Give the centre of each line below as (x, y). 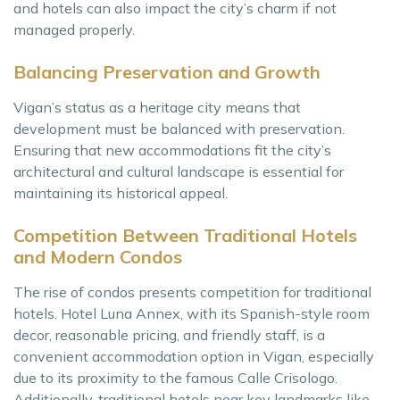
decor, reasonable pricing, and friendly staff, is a (169, 335)
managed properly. (74, 30)
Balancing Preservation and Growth (167, 72)
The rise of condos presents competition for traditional (192, 292)
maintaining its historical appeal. (121, 193)
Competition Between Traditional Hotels (185, 236)
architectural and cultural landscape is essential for (179, 172)
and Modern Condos (98, 257)
